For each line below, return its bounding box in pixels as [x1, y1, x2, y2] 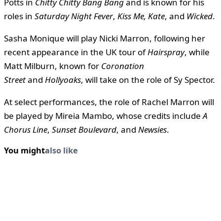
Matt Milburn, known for [4, 60, 101, 72]
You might [4, 145, 45, 156]
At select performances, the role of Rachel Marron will [4, 96, 214, 108]
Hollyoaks [45, 74, 81, 86]
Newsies [138, 124, 167, 136]
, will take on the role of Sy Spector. [81, 74, 215, 86]
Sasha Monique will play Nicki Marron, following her [4, 33, 205, 44]
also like [45, 145, 78, 156]
